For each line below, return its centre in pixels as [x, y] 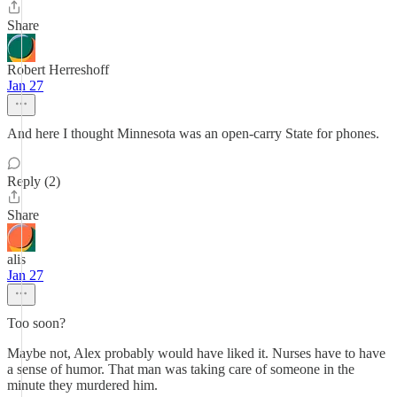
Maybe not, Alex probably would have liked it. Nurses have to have [196, 353]
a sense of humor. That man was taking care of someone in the [181, 369]
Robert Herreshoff [58, 70]
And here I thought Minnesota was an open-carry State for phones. [193, 133]
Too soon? [36, 323]
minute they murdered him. [82, 385]
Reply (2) [34, 181]
